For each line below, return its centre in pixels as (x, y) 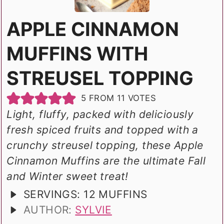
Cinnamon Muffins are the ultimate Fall (106, 161)
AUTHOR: (49, 210)
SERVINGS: (53, 194)
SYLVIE (93, 210)
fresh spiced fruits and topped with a (102, 130)
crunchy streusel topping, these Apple (105, 145)
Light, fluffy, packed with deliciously (100, 114)
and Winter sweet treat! (67, 176)
